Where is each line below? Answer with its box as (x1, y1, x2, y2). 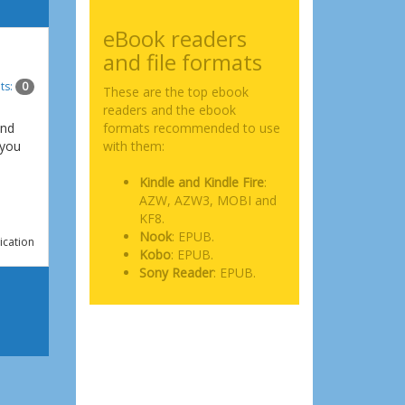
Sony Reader (138, 264, 213, 281)
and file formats (102, 47, 262, 77)
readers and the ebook (102, 101, 236, 118)
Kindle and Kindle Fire (138, 174, 264, 191)
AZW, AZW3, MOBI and (138, 192, 277, 209)
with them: (102, 137, 165, 155)
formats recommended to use (102, 119, 280, 137)
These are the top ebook (102, 83, 249, 100)
